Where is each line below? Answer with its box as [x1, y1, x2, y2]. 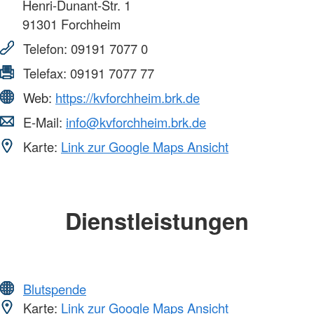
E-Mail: [20, 113, 66, 132]
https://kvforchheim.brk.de [55, 88, 200, 107]
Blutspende [23, 279, 86, 298]
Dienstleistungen [65, 204, 249, 238]
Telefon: [20, 39, 71, 58]
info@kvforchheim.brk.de [66, 113, 206, 132]
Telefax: [20, 64, 70, 83]
